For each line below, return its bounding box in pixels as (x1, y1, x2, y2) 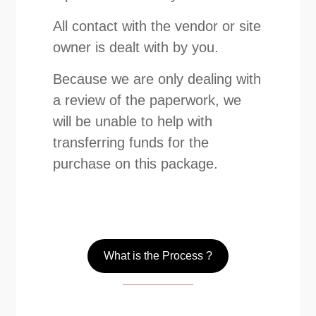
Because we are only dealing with (53, 71, 262, 87)
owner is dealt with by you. (53, 39, 219, 55)
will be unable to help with (53, 113, 213, 129)
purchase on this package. (53, 155, 219, 171)
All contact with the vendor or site (53, 18, 262, 34)
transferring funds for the (53, 134, 209, 150)
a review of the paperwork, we (53, 92, 242, 108)
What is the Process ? (103, 250, 212, 262)
